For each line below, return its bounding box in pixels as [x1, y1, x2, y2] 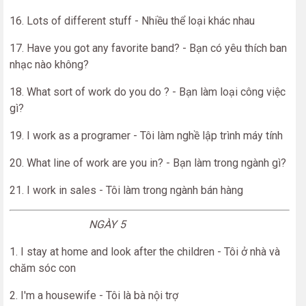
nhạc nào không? [10, 58, 89, 71]
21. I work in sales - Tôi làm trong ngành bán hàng [10, 184, 243, 197]
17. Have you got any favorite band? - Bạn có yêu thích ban [10, 42, 287, 55]
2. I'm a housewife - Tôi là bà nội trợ [10, 289, 178, 302]
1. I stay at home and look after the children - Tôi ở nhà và [10, 245, 280, 258]
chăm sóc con [10, 262, 76, 275]
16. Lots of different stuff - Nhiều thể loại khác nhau [10, 14, 255, 27]
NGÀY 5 [10, 218, 126, 231]
